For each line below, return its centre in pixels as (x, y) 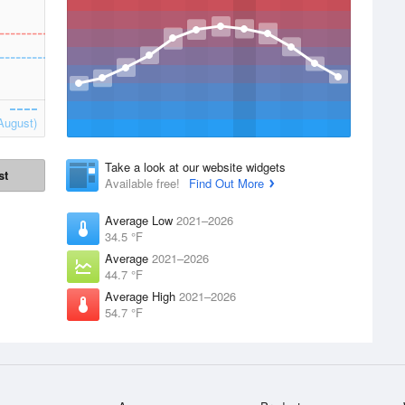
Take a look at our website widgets (195, 167)
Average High (142, 296)
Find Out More (226, 183)
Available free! (144, 183)
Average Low (141, 220)
